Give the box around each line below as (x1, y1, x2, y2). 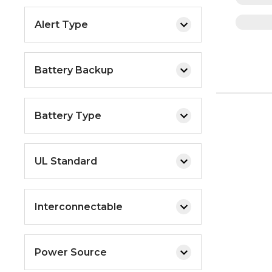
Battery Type (35, 109, 101, 121)
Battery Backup (35, 64, 114, 76)
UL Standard (35, 155, 97, 167)
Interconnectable (35, 200, 123, 212)
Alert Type (35, 18, 88, 30)
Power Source (35, 246, 107, 258)
